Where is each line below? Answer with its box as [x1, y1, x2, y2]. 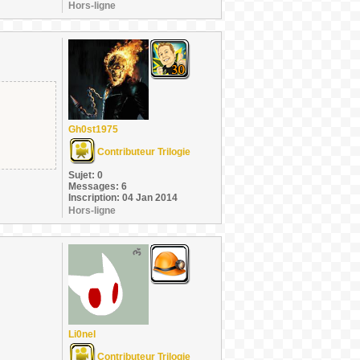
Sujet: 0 [68, 170, 103, 181]
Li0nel [68, 329, 96, 340]
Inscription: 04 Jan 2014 [68, 192, 178, 203]
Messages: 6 [68, 181, 127, 192]
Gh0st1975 [68, 124, 118, 135]
